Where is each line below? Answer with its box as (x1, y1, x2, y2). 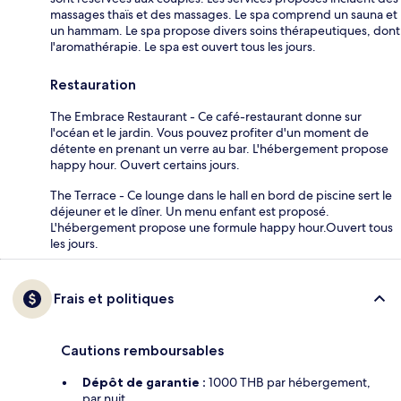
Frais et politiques (54, 289, 174, 307)
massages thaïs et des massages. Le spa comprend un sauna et (50, 5, 397, 22)
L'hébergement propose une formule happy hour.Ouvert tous (50, 218, 393, 235)
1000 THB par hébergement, (206, 373, 371, 390)
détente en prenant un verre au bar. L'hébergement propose (50, 140, 388, 157)
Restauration (50, 75, 136, 93)
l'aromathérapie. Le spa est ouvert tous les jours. (50, 38, 316, 55)
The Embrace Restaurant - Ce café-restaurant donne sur (50, 107, 362, 124)
